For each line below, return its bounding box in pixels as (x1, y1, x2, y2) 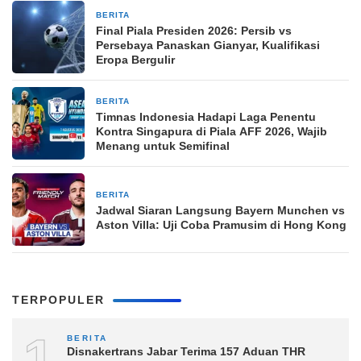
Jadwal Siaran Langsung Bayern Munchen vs (96, 203, 345, 217)
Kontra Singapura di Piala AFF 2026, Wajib (96, 124, 327, 138)
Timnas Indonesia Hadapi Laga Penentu (96, 110, 316, 123)
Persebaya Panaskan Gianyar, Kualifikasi (96, 38, 320, 52)
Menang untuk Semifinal (96, 139, 230, 152)
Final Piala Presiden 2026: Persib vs (96, 23, 292, 37)
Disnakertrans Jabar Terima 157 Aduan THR (67, 344, 305, 358)
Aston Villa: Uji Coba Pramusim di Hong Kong (96, 218, 346, 231)
